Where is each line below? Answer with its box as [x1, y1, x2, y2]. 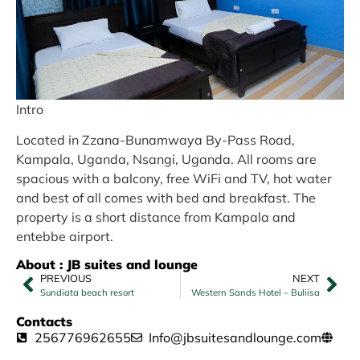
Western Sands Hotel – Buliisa [191, 286, 320, 298]
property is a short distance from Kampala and [16, 209, 296, 226]
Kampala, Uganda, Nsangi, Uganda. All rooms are [16, 151, 317, 168]
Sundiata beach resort [40, 286, 134, 298]
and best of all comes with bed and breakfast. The [16, 190, 316, 207]
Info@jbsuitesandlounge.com [149, 329, 321, 346]
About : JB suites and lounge [16, 256, 198, 272]
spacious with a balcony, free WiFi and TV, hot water [16, 170, 332, 187]
